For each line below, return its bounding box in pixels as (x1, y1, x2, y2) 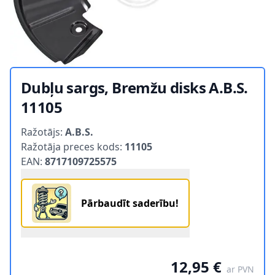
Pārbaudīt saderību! (81, 196, 179, 211)
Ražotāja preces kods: (21, 140, 125, 154)
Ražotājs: (21, 125, 65, 139)
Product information (20, 117, 116, 131)
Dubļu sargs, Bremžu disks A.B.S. (21, 77, 248, 98)
